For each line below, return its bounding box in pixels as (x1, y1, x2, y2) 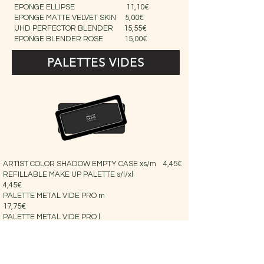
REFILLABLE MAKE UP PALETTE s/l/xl (3, 170, 167, 179)
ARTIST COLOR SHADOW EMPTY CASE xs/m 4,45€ (3, 160, 182, 168)
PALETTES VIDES (47, 55, 144, 70)
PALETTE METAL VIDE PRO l (3, 213, 162, 221)
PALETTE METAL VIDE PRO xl (3, 234, 162, 242)
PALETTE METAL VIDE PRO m (3, 192, 163, 200)
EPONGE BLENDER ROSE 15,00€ (14, 35, 147, 43)
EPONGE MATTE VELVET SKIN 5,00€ (14, 14, 144, 22)
